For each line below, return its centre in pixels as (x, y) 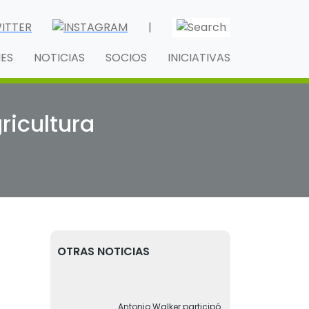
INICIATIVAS (199, 58)
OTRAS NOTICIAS (103, 251)
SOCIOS (126, 58)
